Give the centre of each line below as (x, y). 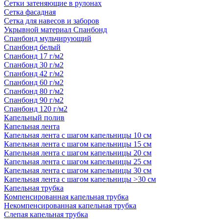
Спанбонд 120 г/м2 (36, 109)
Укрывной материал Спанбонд (55, 30)
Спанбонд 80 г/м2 (34, 91)
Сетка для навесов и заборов (52, 21)
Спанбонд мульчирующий (48, 38)
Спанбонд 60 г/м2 (34, 82)
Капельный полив (34, 118)
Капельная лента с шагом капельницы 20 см (78, 153)
